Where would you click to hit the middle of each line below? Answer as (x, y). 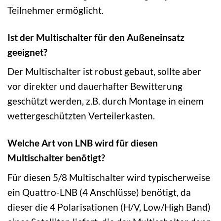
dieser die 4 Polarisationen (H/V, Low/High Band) (109, 207)
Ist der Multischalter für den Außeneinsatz (96, 37)
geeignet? (27, 52)
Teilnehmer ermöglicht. (55, 10)
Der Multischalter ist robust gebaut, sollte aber (104, 72)
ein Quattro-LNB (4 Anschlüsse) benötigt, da (99, 192)
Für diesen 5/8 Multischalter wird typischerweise (109, 177)
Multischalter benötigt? (56, 158)
